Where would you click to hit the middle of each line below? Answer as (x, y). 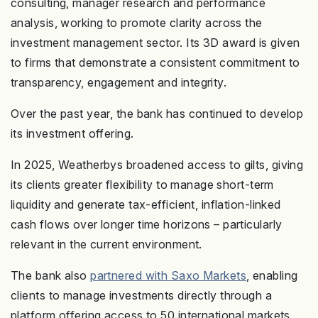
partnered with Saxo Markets (169, 276)
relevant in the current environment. (106, 245)
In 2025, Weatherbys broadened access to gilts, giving (157, 165)
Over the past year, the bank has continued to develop (157, 114)
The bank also (51, 276)
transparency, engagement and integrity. (119, 83)
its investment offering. (72, 134)
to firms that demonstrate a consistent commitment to (155, 63)
